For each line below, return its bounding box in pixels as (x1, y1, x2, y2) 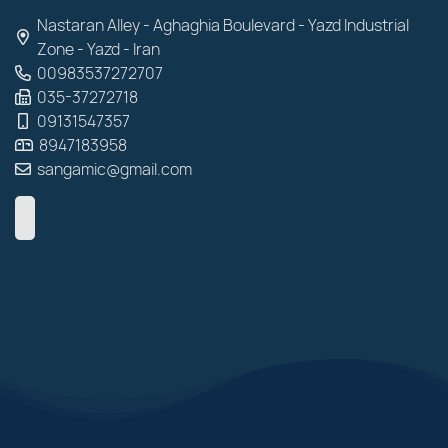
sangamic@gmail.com (37, 158, 192, 180)
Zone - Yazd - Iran (37, 38, 160, 60)
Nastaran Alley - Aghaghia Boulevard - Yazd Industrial (37, 14, 409, 36)
